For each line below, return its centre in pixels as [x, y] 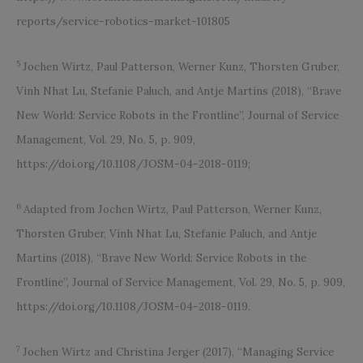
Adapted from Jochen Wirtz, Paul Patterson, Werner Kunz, [173, 210]
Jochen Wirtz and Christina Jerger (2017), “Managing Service [178, 352]
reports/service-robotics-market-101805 [123, 22]
